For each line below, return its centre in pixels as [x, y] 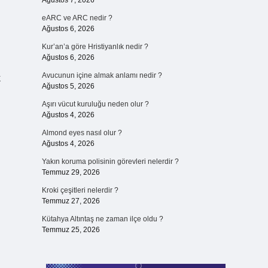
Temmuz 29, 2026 [71, 172]
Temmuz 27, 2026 [71, 201]
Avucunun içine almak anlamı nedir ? [102, 75]
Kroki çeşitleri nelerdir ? [80, 190]
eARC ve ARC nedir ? [77, 18]
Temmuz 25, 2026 [71, 230]
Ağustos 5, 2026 [68, 86]
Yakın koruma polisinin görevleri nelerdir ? [110, 162]
